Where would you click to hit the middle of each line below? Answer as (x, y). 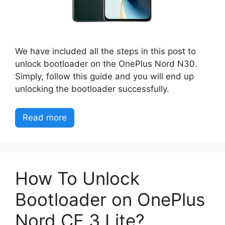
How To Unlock (77, 178)
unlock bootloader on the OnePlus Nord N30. (106, 64)
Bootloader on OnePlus (110, 199)
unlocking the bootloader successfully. (92, 89)
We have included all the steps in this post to (105, 51)
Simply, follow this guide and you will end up (104, 76)
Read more (45, 118)
